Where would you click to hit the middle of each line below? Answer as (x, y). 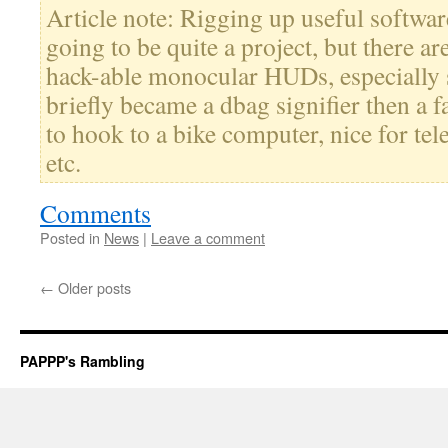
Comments (95, 213)
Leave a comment (208, 238)
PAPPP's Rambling (82, 361)
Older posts (92, 288)
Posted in (70, 238)
